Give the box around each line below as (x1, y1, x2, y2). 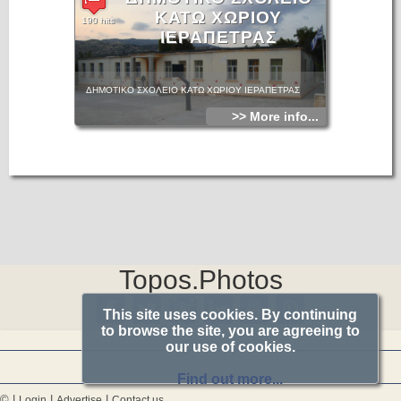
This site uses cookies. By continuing (103, 307, 357, 322)
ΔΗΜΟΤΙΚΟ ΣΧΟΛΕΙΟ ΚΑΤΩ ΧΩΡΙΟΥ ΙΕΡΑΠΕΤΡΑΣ (86, 85, 300, 95)
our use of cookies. (165, 339, 295, 354)
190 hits (81, 15, 115, 25)
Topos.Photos (118, 265, 283, 294)
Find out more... (177, 371, 283, 387)
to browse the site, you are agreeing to (100, 323, 360, 338)
